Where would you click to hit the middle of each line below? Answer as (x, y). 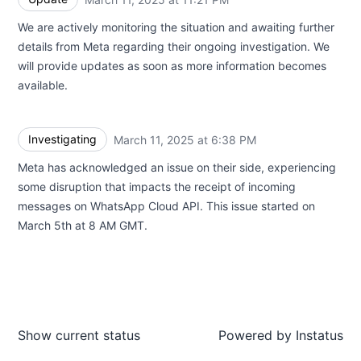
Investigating (62, 139)
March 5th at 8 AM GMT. (83, 225)
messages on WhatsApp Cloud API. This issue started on (166, 206)
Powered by (255, 335)
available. (43, 85)
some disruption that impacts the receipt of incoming (157, 187)
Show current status (79, 335)
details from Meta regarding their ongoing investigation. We (174, 46)
